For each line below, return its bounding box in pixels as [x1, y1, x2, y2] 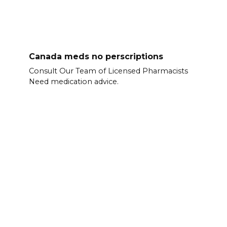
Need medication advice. [28, 77, 119, 87]
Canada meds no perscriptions [28, 51, 163, 61]
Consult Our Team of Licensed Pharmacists [28, 66, 188, 76]
